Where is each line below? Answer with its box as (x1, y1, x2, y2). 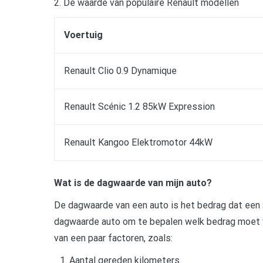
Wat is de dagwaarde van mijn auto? (54, 177, 212, 188)
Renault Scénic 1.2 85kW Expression (64, 100, 215, 112)
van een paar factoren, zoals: (54, 232, 173, 244)
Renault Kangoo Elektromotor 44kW (64, 136, 213, 148)
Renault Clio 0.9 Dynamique (64, 65, 177, 76)
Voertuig (64, 29, 103, 41)
